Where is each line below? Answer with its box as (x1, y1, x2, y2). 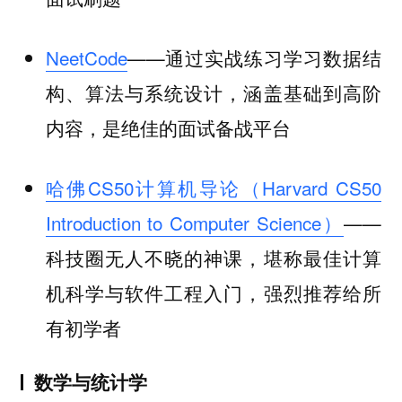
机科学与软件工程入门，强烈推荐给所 (45, 278, 382, 306)
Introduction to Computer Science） (45, 208, 345, 236)
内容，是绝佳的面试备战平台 (45, 114, 291, 142)
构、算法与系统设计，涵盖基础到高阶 (45, 79, 382, 107)
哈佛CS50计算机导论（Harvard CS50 (45, 173, 382, 201)
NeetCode (45, 44, 127, 72)
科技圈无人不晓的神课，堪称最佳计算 (45, 243, 382, 271)
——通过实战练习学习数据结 (127, 44, 382, 72)
